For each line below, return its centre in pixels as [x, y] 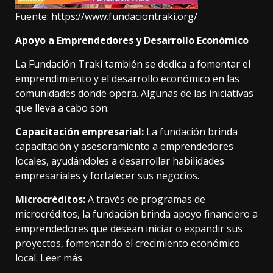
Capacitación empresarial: [80, 132]
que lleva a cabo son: [63, 108]
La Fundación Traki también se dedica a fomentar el [133, 64]
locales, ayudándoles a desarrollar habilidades [120, 161]
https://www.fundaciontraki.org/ [124, 17]
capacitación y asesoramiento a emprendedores [124, 147]
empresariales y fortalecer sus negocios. [108, 176]
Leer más [61, 258]
